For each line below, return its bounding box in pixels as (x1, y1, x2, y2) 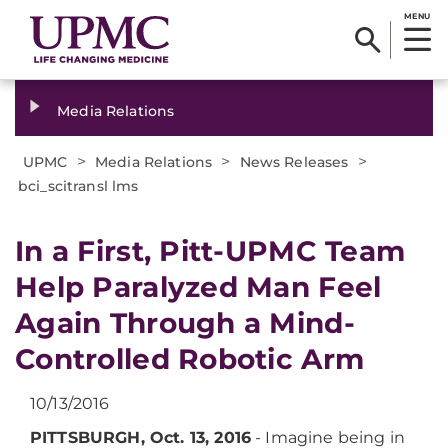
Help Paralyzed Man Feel (15, 270, 382, 304)
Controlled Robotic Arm (15, 342, 365, 376)
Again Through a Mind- (15, 306, 355, 340)
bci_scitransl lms (18, 177, 139, 195)
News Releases (239, 153, 349, 171)
